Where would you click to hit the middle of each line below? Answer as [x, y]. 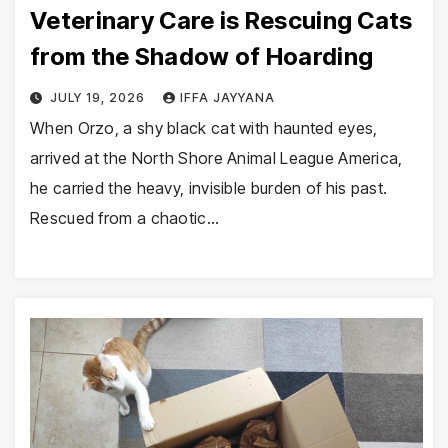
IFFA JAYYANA [227, 97]
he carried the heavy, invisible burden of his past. [209, 187]
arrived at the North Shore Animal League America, [216, 157]
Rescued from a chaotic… [124, 217]
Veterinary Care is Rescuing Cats [221, 20]
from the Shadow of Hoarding [202, 56]
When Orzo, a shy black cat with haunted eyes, [204, 127]
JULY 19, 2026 [99, 97]
